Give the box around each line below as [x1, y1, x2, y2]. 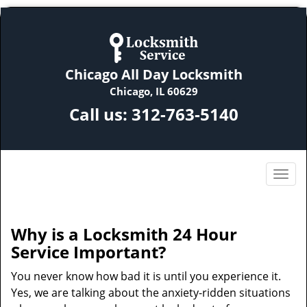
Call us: [69, 103, 132, 125]
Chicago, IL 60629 [109, 84, 198, 98]
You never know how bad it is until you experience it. [11, 269, 281, 284]
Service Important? [11, 241, 166, 263]
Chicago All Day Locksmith [64, 65, 243, 84]
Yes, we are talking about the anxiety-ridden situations [11, 285, 291, 300]
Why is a [11, 223, 79, 245]
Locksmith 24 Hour [83, 223, 237, 245]
